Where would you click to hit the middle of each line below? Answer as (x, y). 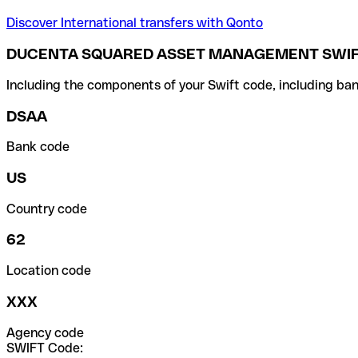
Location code (49, 271)
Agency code (45, 332)
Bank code (38, 147)
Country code (47, 209)
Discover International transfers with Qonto (135, 23)
